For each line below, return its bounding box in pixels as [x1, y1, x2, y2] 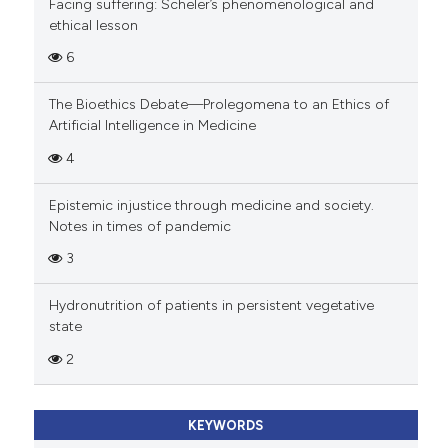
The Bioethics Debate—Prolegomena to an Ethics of [48, 96, 389, 114]
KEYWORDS [188, 417, 264, 433]
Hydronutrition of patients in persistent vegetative [48, 297, 374, 315]
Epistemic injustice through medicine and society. [48, 196, 374, 214]
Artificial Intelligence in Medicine [48, 117, 256, 135]
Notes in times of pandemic [48, 217, 231, 235]
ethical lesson [48, 16, 138, 34]
